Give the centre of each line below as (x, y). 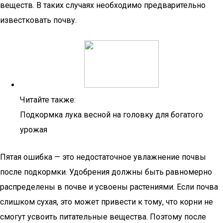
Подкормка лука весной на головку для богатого (111, 115)
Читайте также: (48, 100)
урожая (34, 130)
